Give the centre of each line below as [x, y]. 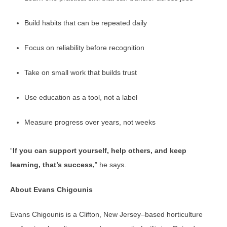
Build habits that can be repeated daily [86, 23]
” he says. [110, 165]
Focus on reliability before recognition [84, 48]
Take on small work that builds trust [81, 72]
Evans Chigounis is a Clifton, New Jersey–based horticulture [106, 214]
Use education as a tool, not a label [81, 97]
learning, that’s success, [52, 165]
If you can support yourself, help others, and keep [100, 150]
